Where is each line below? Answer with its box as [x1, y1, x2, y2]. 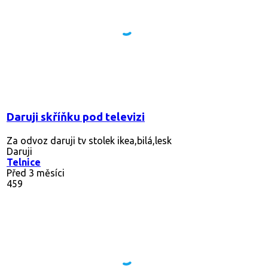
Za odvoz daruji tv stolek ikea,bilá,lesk [7, 135, 172, 146]
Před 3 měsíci [7, 167, 65, 178]
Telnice [7, 156, 41, 167]
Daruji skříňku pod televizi [7, 110, 145, 123]
